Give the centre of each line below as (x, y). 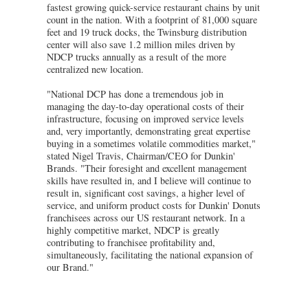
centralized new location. (95, 69)
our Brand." (70, 267)
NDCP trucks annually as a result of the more (136, 56)
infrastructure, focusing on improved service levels (145, 118)
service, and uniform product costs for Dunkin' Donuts (154, 205)
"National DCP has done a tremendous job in (135, 93)
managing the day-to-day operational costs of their (145, 106)
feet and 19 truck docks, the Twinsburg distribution (147, 32)
